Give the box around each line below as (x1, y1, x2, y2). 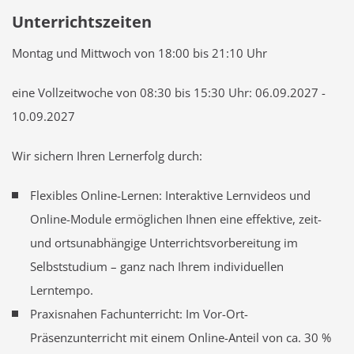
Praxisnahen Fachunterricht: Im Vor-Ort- (29, 306, 248, 322)
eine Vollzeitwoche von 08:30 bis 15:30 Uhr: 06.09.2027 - (12, 85, 326, 101)
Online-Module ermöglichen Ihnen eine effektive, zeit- (29, 211, 322, 228)
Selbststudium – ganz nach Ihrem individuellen (29, 258, 284, 275)
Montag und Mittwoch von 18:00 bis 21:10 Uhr (12, 45, 267, 62)
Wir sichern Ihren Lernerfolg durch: (12, 148, 202, 164)
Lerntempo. (29, 282, 93, 299)
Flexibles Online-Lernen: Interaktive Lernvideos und (29, 187, 311, 204)
